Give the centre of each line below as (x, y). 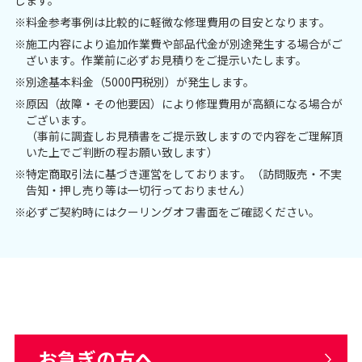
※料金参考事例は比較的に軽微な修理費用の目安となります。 (172, 21)
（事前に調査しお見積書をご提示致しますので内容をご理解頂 (184, 135)
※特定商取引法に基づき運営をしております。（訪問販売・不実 (178, 173)
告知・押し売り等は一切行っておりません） (138, 189)
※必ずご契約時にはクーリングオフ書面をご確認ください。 (167, 211)
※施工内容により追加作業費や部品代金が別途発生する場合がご (178, 43)
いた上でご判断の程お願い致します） (122, 152)
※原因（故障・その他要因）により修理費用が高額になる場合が (178, 103)
